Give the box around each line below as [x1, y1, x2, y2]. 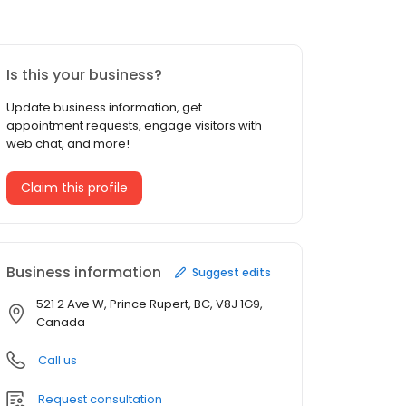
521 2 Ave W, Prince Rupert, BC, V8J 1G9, [36, 295, 263, 314]
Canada [36, 314, 85, 332]
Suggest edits [192, 264, 271, 280]
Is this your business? [6, 64, 162, 86]
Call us [38, 352, 77, 370]
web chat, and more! [6, 135, 130, 153]
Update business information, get [6, 99, 202, 117]
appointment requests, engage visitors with [6, 117, 262, 135]
